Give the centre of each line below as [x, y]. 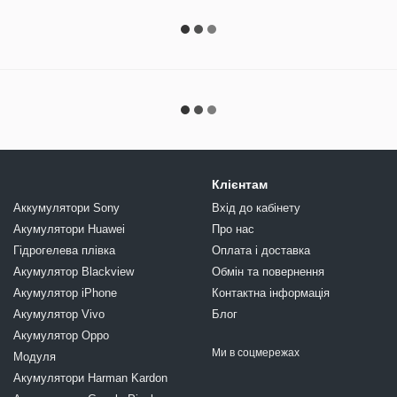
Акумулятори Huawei [69, 230]
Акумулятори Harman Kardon [128, 378]
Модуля [35, 357]
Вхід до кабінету [256, 208]
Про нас [233, 230]
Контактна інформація [271, 293]
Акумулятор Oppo [61, 336]
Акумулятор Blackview [108, 272]
